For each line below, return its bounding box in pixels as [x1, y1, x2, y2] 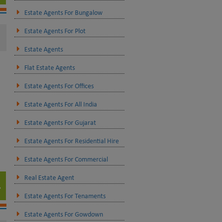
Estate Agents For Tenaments [24, 193, 106, 200]
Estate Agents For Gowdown [24, 211, 103, 219]
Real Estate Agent [24, 174, 74, 182]
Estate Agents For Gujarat [24, 119, 96, 127]
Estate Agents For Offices [24, 83, 94, 90]
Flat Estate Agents [24, 64, 75, 72]
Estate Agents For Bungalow [24, 9, 103, 17]
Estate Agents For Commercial [24, 156, 108, 164]
